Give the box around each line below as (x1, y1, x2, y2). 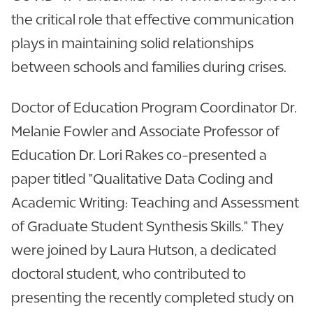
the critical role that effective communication (11, 10, 294, 27)
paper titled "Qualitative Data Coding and (11, 170, 273, 187)
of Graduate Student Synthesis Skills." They (11, 217, 284, 234)
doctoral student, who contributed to (11, 265, 246, 282)
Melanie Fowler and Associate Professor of (11, 122, 279, 139)
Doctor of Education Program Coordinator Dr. (11, 99, 297, 115)
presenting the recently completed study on (11, 289, 294, 305)
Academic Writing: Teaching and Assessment (11, 194, 299, 210)
